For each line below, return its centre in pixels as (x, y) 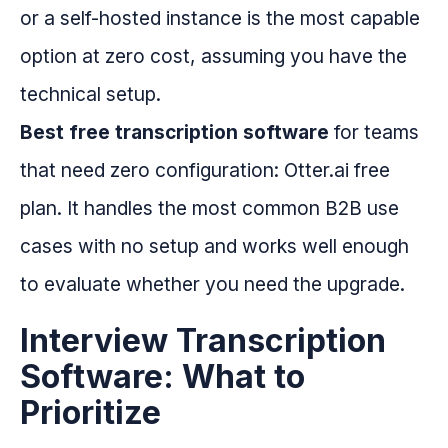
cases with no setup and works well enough (214, 246)
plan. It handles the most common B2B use (209, 208)
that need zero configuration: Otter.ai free (205, 170)
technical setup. (90, 94)
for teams (374, 132)
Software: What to (162, 377)
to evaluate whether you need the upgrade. (212, 284)
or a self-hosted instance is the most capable (220, 18)
